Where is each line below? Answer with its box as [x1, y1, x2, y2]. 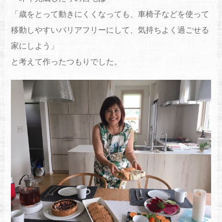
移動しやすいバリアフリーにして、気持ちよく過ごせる [10, 26, 209, 35]
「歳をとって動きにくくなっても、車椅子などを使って [10, 10, 209, 19]
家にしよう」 [10, 42, 58, 51]
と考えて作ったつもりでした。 [10, 57, 122, 66]
